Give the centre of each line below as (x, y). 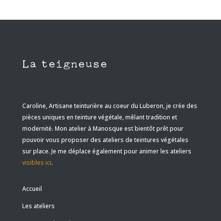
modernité (37, 129)
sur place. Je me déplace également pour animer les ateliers (107, 151)
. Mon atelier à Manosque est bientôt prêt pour (117, 129)
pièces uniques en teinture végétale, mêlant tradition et (99, 117)
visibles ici (37, 163)
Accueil (32, 189)
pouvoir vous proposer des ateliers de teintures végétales (105, 140)
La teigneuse (65, 65)
